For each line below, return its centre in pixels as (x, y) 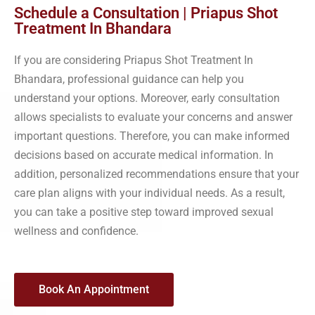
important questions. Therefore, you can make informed (152, 136)
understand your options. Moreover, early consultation (147, 98)
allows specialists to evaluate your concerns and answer (153, 117)
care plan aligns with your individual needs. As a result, (149, 193)
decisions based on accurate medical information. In (144, 155)
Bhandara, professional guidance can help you (129, 79)
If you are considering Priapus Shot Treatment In (134, 60)
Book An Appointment (94, 289)
